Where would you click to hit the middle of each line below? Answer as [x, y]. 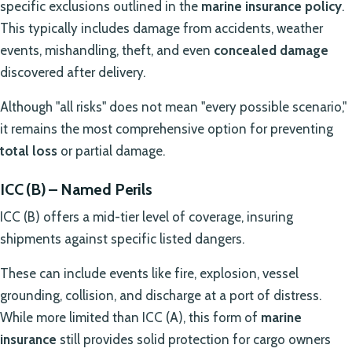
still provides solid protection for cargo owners [194, 339]
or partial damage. [111, 150]
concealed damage [271, 50]
